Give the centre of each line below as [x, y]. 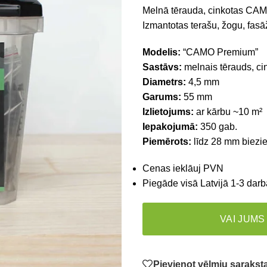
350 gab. [218, 127]
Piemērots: [167, 142]
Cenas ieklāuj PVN [183, 168]
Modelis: [162, 52]
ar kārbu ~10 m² [228, 112]
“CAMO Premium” [219, 52]
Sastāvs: [162, 67]
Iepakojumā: [170, 127]
